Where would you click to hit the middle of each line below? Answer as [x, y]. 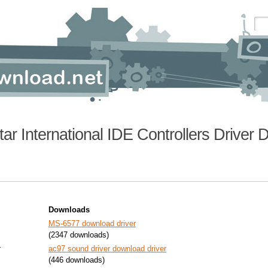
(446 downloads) [77, 260]
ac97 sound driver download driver [107, 249]
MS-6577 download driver [92, 223]
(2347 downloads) [79, 235]
